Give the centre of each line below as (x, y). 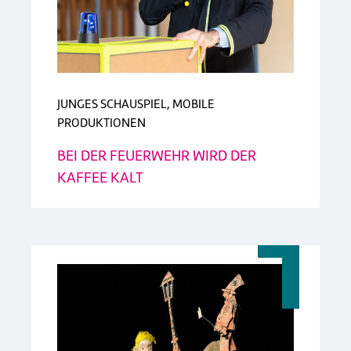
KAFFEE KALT (100, 177)
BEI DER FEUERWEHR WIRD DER (157, 155)
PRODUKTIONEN (101, 123)
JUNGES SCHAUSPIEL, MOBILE (136, 104)
